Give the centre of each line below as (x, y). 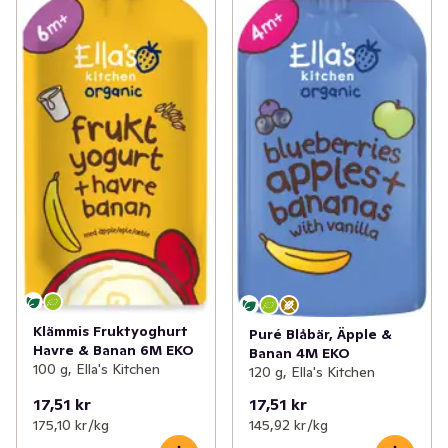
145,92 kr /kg (288, 425)
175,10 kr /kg (71, 425)
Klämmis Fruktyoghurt (110, 331)
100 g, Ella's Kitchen (96, 369)
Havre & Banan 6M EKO (113, 350)
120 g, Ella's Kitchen (312, 372)
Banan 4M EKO (299, 353)
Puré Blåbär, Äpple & (320, 334)
